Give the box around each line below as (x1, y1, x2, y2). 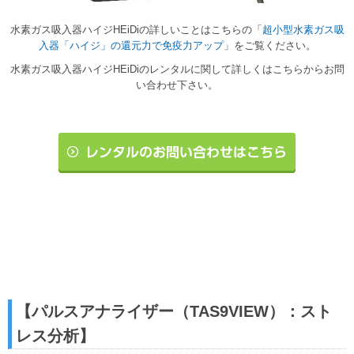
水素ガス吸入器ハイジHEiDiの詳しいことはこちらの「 (9, 24, 262, 36)
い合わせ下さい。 (136, 79, 218, 92)
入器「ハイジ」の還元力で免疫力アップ (38, 40, 224, 52)
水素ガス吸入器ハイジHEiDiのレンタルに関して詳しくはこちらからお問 (9, 63, 345, 76)
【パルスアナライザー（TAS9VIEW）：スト (16, 303, 332, 321)
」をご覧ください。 (223, 40, 316, 52)
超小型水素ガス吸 (262, 24, 345, 36)
